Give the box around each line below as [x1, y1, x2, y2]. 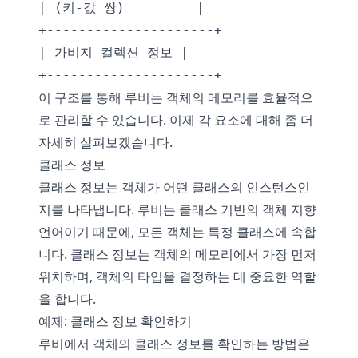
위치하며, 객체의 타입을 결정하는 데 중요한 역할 [38, 268, 316, 285]
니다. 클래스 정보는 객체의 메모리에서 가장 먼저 [38, 245, 316, 263]
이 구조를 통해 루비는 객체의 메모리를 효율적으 [38, 89, 313, 106]
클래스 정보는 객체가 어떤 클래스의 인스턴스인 [38, 178, 310, 196]
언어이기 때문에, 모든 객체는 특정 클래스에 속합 [38, 223, 316, 241]
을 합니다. [38, 290, 96, 308]
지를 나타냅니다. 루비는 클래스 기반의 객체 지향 [38, 201, 316, 218]
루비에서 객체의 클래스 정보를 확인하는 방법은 [38, 335, 310, 352]
